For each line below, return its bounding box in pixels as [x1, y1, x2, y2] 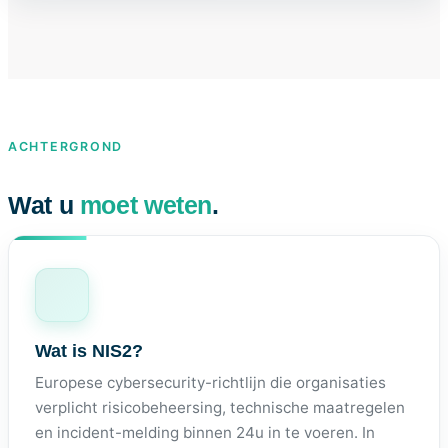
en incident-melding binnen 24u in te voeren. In [34, 423, 375, 443]
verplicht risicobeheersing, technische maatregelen [34, 398, 405, 418]
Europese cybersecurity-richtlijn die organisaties [34, 373, 386, 393]
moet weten [79, 191, 213, 219]
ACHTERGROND [8, 138, 124, 154]
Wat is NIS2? [34, 340, 143, 362]
